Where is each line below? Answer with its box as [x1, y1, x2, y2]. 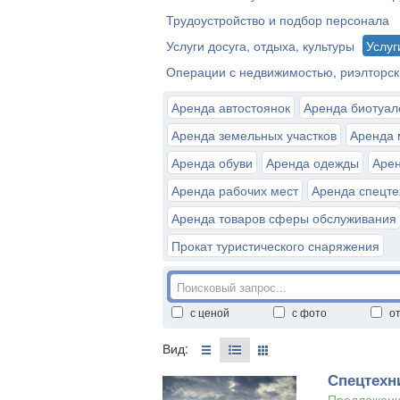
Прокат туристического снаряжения [171, 237, 379, 254]
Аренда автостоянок [171, 98, 290, 116]
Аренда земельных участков [171, 126, 337, 144]
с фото [292, 304, 327, 320]
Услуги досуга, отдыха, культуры [166, 37, 354, 54]
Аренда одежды [266, 154, 359, 171]
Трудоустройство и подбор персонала [166, 11, 389, 29]
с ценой [190, 304, 229, 320]
